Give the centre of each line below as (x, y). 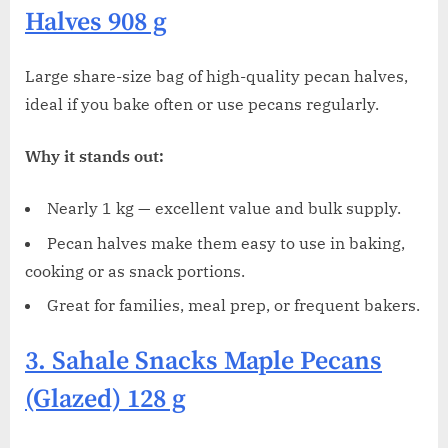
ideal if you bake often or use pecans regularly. (202, 104)
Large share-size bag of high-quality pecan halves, (216, 76)
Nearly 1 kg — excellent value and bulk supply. (224, 208)
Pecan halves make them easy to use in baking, (226, 242)
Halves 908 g (96, 22)
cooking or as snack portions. (135, 270)
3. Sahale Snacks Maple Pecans (203, 362)
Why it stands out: (94, 156)
